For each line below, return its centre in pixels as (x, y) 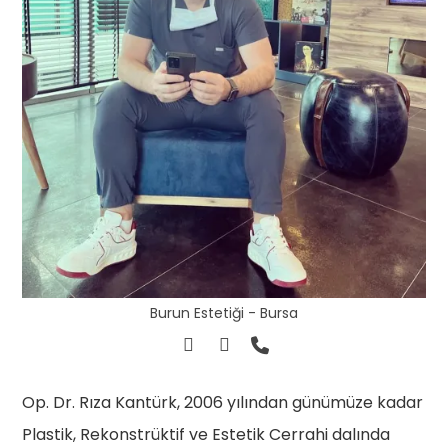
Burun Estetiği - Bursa (224, 312)
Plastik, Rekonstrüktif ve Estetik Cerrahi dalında (206, 434)
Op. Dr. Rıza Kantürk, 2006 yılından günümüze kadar (223, 402)
